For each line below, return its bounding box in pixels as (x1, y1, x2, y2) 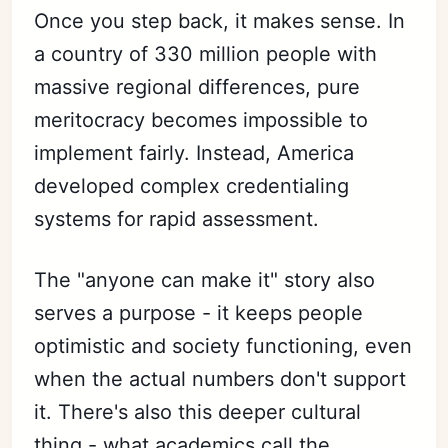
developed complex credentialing (34, 173, 350, 198)
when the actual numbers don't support (34, 366, 407, 391)
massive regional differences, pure (34, 74, 361, 99)
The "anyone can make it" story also (34, 267, 376, 292)
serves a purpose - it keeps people (34, 300, 364, 325)
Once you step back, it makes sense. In (34, 8, 406, 33)
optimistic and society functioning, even (34, 333, 413, 358)
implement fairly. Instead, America (34, 140, 355, 165)
